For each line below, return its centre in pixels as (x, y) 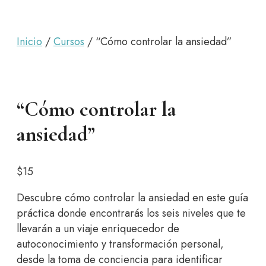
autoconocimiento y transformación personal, (120, 244)
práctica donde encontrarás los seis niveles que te (131, 213)
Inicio (29, 42)
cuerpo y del (133, 12)
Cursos (69, 42)
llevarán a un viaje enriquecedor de (98, 229)
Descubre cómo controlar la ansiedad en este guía (132, 198)
